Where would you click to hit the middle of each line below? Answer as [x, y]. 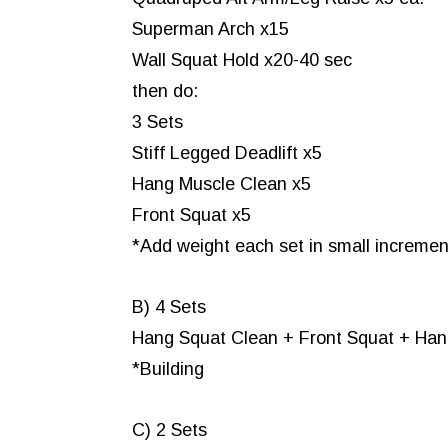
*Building [168, 369]
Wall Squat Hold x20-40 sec [242, 60]
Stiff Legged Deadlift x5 [227, 153]
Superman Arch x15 [210, 29]
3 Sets [157, 122]
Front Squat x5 [191, 215]
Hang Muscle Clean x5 [221, 184]
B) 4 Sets [169, 307]
